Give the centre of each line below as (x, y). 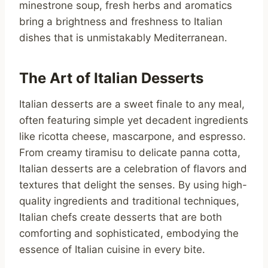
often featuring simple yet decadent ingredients (134, 121)
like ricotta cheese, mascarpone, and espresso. (133, 137)
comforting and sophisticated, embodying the (129, 234)
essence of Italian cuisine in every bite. (112, 250)
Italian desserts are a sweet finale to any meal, (132, 104)
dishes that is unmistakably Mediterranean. (123, 38)
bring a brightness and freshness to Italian (121, 22)
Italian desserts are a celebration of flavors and (133, 169)
